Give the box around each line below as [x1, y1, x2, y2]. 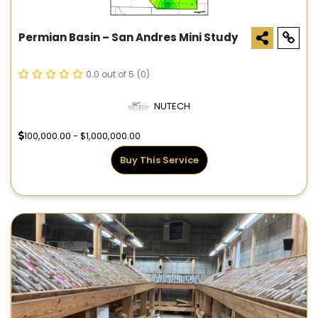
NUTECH [154, 99, 190, 114]
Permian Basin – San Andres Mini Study [18, 30, 238, 45]
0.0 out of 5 [86, 68, 134, 81]
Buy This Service [119, 153, 199, 168]
